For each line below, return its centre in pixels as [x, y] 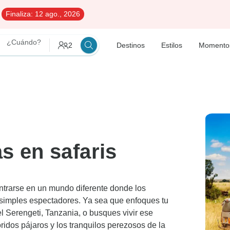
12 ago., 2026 [56, 14]
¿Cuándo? [24, 42]
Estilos [172, 45]
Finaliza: [19, 14]
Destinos [131, 45]
